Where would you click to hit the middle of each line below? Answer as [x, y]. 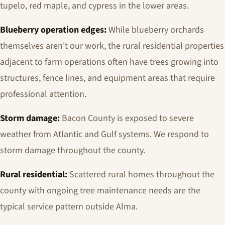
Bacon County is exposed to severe [127, 118]
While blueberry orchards [155, 30]
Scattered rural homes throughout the [141, 175]
